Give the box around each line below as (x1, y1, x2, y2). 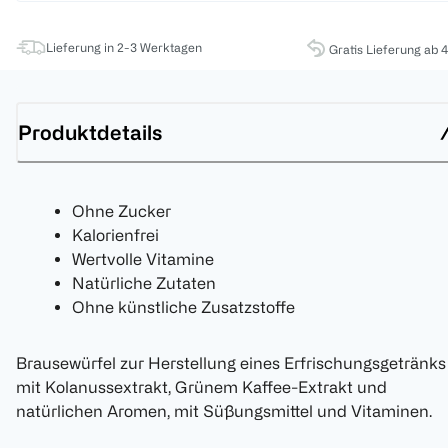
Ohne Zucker (72, 202, 171, 221)
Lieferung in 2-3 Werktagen (46, 40, 202, 55)
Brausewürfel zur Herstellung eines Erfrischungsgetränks (16, 354, 446, 373)
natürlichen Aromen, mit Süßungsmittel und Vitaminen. (16, 402, 432, 421)
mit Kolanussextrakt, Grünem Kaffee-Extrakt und (16, 378, 387, 397)
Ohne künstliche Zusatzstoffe (72, 298, 295, 317)
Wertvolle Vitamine (72, 250, 214, 269)
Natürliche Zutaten (72, 274, 216, 293)
